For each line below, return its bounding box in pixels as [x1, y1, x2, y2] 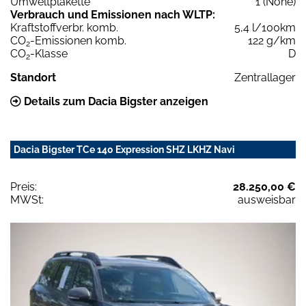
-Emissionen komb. [30, 34, 126, 48]
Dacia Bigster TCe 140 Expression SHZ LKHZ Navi [14, 144, 235, 156]
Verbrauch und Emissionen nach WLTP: [10, 8, 215, 22]
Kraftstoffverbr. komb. [10, 21, 118, 35]
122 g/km [248, 34, 296, 48]
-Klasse [30, 47, 68, 61]
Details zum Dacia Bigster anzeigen [21, 95, 208, 109]
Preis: [10, 180, 37, 194]
